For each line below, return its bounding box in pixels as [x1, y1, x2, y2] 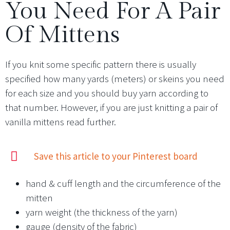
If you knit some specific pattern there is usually [5, 57, 196, 70]
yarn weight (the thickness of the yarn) [26, 206, 178, 219]
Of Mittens [5, 21, 120, 49]
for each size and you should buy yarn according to [5, 86, 208, 99]
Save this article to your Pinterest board [34, 150, 198, 163]
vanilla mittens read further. [5, 115, 116, 128]
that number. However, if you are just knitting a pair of [5, 101, 218, 113]
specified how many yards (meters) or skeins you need [5, 72, 224, 85]
